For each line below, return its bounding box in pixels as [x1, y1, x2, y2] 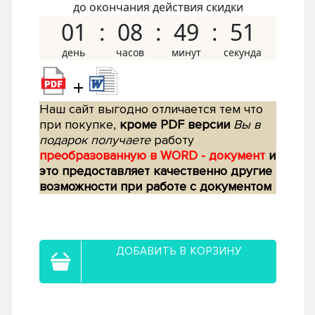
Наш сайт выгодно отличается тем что [39, 101, 263, 117]
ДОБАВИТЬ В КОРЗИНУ [116, 245, 242, 258]
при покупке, [39, 117, 120, 133]
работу [150, 132, 194, 148]
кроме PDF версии [120, 117, 230, 133]
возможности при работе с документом [39, 179, 271, 195]
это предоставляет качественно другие [39, 163, 272, 179]
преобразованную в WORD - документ [39, 148, 269, 164]
